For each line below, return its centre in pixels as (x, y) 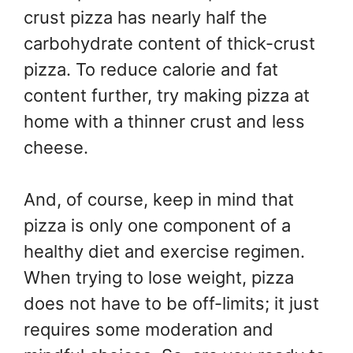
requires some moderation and (149, 329)
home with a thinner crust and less (164, 121)
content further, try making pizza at (167, 95)
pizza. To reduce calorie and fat (151, 69)
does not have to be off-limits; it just (171, 303)
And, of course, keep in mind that (159, 199)
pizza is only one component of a (157, 225)
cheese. (56, 147)
